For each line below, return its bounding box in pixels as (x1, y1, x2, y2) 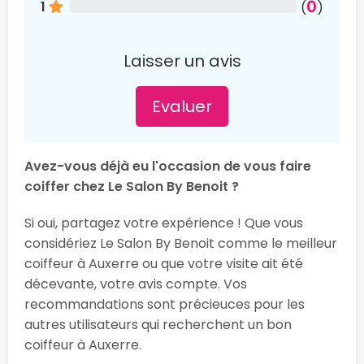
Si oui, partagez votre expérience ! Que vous (24, 213, 303, 232)
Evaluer (152, 94, 212, 118)
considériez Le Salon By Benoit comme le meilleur (24, 233, 337, 253)
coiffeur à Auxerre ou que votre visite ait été (24, 253, 303, 273)
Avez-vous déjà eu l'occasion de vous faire (24, 156, 311, 175)
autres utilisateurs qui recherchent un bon (24, 314, 292, 334)
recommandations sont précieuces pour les (24, 294, 305, 314)
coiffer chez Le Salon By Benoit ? (24, 176, 239, 196)
